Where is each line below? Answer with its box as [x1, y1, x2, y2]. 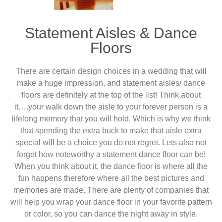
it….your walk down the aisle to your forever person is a [14, 103, 208, 111]
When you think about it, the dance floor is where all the [14, 162, 208, 171]
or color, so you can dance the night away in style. [24, 210, 198, 219]
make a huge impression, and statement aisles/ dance [17, 79, 205, 88]
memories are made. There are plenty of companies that [13, 186, 209, 195]
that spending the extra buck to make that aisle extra [20, 126, 202, 135]
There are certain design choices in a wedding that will [15, 67, 207, 76]
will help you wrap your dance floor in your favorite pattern [10, 198, 212, 207]
